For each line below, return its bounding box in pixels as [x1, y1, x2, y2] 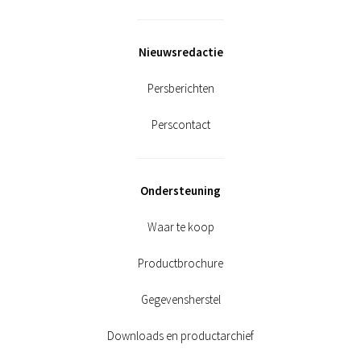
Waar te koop [147, 218, 214, 234]
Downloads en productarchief [107, 327, 254, 343]
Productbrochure [138, 255, 223, 271]
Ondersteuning [140, 182, 221, 198]
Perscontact [151, 116, 210, 132]
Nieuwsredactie [138, 44, 223, 60]
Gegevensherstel [140, 291, 221, 307]
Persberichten [147, 80, 214, 96]
